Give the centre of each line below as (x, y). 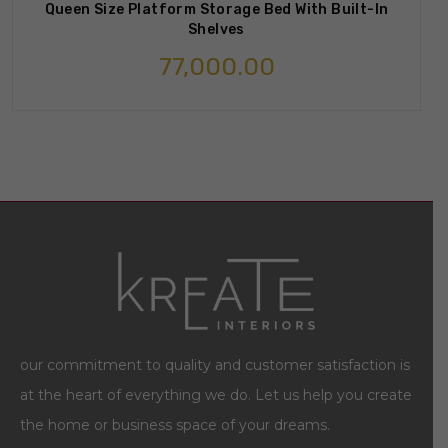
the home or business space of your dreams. (175, 425)
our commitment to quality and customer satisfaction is (215, 365)
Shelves (216, 30)
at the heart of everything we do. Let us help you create (216, 395)
